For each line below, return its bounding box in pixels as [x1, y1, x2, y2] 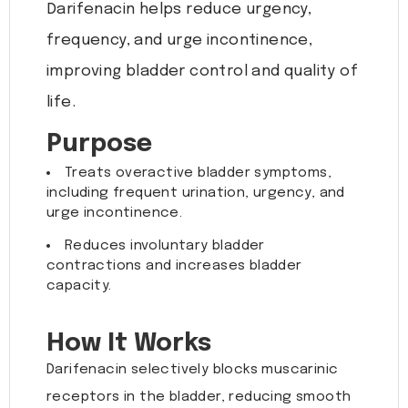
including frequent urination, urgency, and [46, 186, 345, 201]
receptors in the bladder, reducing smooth [46, 390, 352, 405]
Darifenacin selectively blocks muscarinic [46, 362, 339, 378]
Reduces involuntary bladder [65, 239, 265, 254]
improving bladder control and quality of [46, 64, 358, 80]
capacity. [46, 279, 112, 294]
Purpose [46, 132, 152, 158]
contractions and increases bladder [46, 259, 302, 274]
